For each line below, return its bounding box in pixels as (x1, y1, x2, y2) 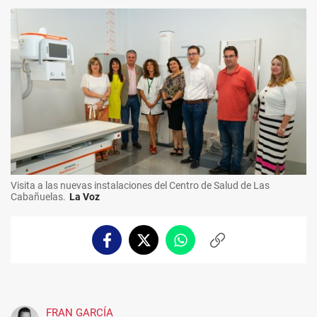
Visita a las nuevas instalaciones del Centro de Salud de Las (11, 180, 270, 192)
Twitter (142, 240, 178, 252)
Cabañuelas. (11, 191, 66, 203)
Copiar (216, 240, 248, 252)
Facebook (105, 240, 151, 252)
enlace (216, 254, 248, 266)
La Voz (69, 191, 100, 203)
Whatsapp (179, 240, 229, 252)
